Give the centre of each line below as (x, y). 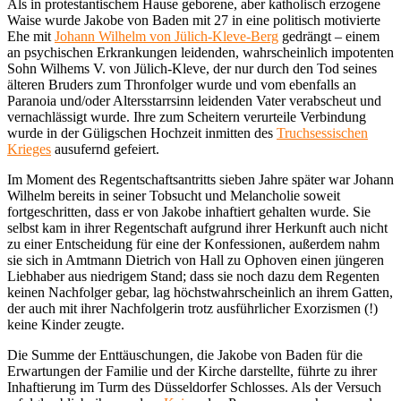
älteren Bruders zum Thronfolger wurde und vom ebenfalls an (182, 84)
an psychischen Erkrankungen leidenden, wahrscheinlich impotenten (200, 52)
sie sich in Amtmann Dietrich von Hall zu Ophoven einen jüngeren (196, 260)
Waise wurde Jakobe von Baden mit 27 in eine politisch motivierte (194, 20)
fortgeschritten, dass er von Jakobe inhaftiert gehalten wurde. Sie (189, 211)
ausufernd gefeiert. (105, 149)
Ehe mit (31, 36)
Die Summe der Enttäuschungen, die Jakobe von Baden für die (185, 354)
